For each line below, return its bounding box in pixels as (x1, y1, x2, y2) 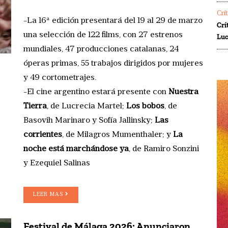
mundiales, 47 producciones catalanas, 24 (23, 45, 179, 53)
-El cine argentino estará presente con (23, 88, 168, 96)
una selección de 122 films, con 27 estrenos (23, 31, 183, 39)
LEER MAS (33, 191, 65, 197)
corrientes (23, 130, 62, 139)
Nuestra (168, 88, 198, 96)
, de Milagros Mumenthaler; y (62, 130, 173, 139)
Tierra (23, 102, 47, 110)
